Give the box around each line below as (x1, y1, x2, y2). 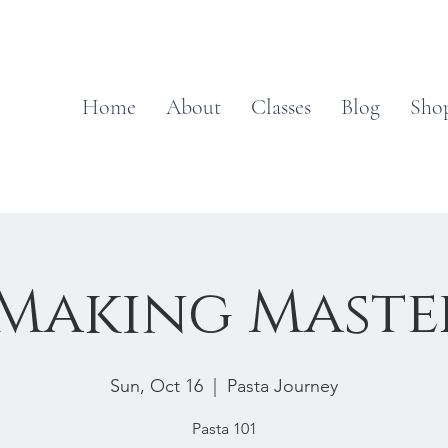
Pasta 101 (191, 419, 257, 438)
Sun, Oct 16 (110, 375, 203, 397)
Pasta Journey (227, 375, 338, 397)
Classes (250, 94, 311, 120)
